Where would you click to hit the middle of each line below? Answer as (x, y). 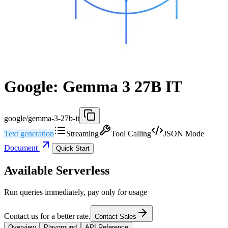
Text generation (29, 133)
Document (22, 148)
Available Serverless (57, 170)
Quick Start (73, 148)
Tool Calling (131, 133)
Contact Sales (116, 216)
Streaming (82, 133)
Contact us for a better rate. (47, 216)
